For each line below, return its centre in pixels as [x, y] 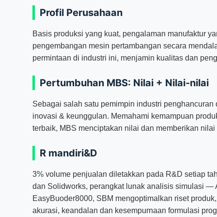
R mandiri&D [69, 153]
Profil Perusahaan [81, 12]
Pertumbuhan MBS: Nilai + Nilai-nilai [124, 83]
